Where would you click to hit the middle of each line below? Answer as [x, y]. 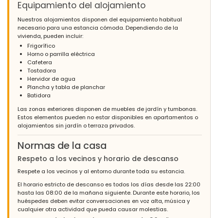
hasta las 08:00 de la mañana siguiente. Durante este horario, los [109, 193]
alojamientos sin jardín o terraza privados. [76, 126]
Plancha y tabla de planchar [66, 87]
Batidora [39, 95]
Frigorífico [41, 45]
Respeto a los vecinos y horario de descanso [98, 159]
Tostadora [42, 70]
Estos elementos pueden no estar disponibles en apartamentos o [108, 118]
